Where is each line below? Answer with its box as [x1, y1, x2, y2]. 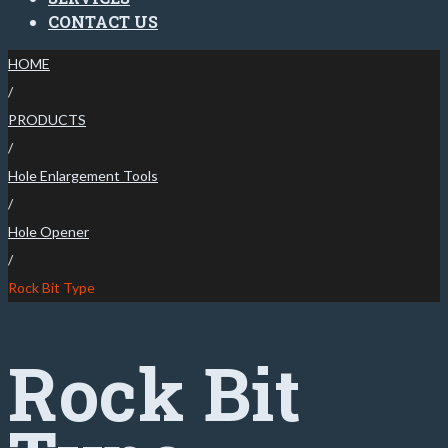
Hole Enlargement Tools [8, 167, 158, 184]
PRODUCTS [8, 111, 86, 128]
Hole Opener [8, 223, 89, 240]
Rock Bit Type [8, 279, 95, 296]
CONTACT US [48, 11, 158, 32]
